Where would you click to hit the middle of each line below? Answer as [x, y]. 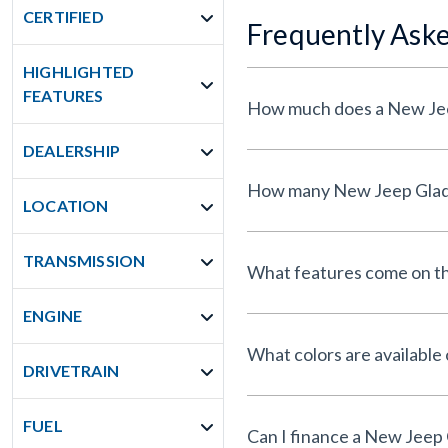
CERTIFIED [63, 16]
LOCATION [66, 205]
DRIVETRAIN [71, 370]
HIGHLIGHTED [79, 71]
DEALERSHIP [71, 150]
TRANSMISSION [84, 260]
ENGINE [53, 315]
